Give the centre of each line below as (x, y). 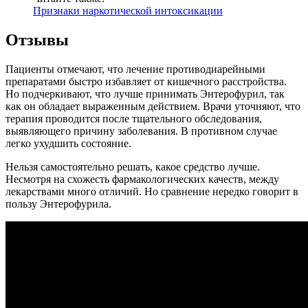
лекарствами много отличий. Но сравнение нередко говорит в (152, 191)
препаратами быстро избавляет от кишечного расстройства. (146, 81)
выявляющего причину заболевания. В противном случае (141, 131)
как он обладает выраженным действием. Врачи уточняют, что (153, 106)
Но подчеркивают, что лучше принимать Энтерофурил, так (145, 94)
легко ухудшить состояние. (68, 143)
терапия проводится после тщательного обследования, (134, 119)
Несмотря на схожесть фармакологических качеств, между (142, 179)
